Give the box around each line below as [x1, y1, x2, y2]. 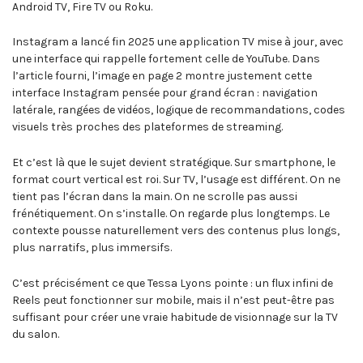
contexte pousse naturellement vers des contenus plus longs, [12, 224, 340, 238]
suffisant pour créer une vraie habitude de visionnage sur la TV [12, 310, 338, 324]
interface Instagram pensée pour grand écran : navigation [12, 86, 318, 100]
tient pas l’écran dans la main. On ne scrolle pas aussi [12, 190, 297, 204]
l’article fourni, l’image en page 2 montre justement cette [12, 69, 312, 83]
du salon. [12, 327, 59, 341]
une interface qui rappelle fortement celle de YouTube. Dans [12, 52, 320, 66]
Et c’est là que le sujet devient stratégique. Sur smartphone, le [12, 156, 335, 170]
